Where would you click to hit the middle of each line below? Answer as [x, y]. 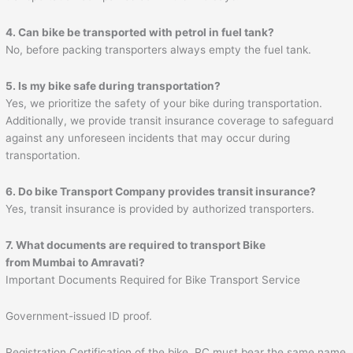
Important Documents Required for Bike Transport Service [153, 280]
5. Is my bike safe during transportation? [113, 86]
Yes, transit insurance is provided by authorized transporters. [160, 209]
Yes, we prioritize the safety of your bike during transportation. [164, 104]
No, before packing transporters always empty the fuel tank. [159, 50]
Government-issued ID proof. [79, 316]
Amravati [115, 263]
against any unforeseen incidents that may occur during [148, 138]
